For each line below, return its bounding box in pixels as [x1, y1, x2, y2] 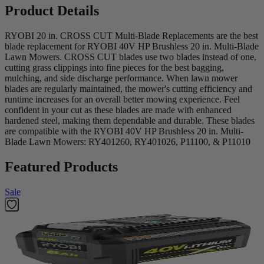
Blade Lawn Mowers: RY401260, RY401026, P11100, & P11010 [5, 137, 250, 147]
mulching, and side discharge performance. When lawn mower [5, 73, 237, 84]
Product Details [5, 3, 99, 19]
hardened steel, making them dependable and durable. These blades [5, 115, 255, 126]
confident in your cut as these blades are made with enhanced [5, 105, 232, 115]
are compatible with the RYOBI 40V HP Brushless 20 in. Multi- [5, 126, 243, 137]
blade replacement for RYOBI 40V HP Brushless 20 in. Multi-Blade [5, 41, 259, 52]
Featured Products [5, 159, 118, 175]
